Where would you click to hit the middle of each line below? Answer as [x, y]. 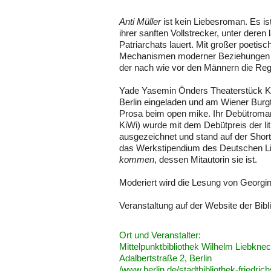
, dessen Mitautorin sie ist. [206, 160]
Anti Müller [140, 22]
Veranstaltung [146, 206]
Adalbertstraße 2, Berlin [165, 258]
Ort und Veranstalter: [160, 235]
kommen [137, 160]
